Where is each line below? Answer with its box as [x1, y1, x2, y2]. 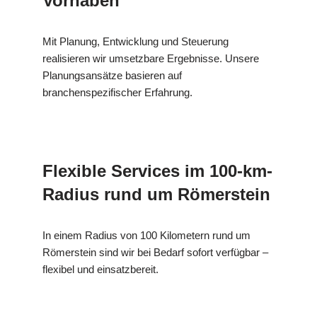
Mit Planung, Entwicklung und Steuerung [42, 35, 229, 47]
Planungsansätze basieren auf [42, 69, 182, 81]
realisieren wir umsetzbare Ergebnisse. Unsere [42, 52, 259, 64]
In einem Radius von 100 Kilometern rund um [42, 229, 250, 241]
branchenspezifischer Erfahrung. [42, 86, 192, 98]
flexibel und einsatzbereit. [42, 263, 158, 275]
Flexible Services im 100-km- [42, 161, 272, 180]
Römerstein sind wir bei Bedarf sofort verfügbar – [42, 246, 268, 258]
